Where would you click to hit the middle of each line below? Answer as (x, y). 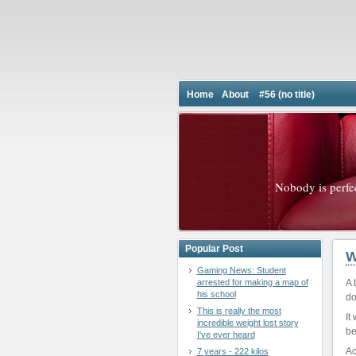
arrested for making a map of (252, 282)
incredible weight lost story (248, 323)
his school (216, 294)
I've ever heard (226, 335)
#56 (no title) (286, 95)
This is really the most (239, 311)
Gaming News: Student (241, 270)
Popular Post (214, 249)
